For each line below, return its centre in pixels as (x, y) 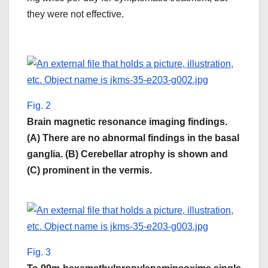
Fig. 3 (39, 252)
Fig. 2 (39, 106)
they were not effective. (75, 14)
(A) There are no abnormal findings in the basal (133, 138)
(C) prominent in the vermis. (89, 170)
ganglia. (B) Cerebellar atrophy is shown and (127, 154)
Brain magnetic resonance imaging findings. (127, 122)
